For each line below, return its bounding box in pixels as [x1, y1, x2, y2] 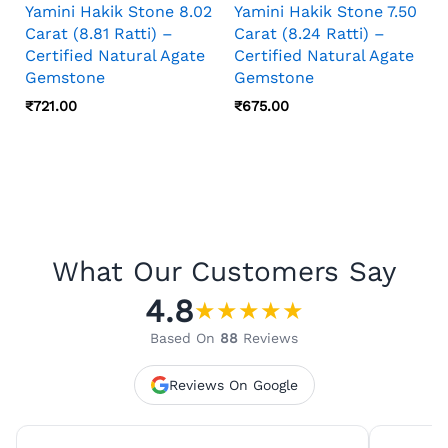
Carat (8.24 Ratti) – [234, 24, 385, 44]
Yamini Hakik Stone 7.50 [234, 2, 417, 22]
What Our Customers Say [52, 254, 396, 288]
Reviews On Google [168, 376, 298, 393]
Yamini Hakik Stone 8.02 [25, 2, 212, 22]
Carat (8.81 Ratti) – [25, 24, 173, 44]
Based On [150, 329, 220, 346]
